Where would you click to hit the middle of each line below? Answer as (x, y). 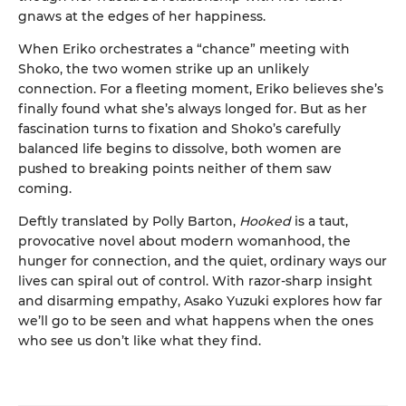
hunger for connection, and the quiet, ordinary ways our (203, 261)
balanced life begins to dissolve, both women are (180, 148)
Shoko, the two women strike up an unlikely (164, 68)
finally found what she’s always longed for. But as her (193, 108)
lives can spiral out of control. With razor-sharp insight (195, 280)
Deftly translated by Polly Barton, (129, 221)
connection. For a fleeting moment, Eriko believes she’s (201, 88)
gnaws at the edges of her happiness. (142, 16)
